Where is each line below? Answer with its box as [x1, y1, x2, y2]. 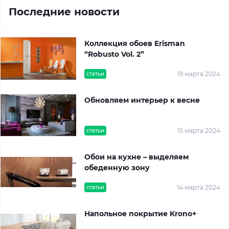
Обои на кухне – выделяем [84, 152, 189, 162]
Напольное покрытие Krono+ [84, 209, 196, 218]
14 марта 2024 [177, 183, 220, 191]
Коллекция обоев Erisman [84, 39, 185, 48]
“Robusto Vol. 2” [84, 50, 144, 59]
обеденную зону [84, 163, 150, 172]
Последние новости [9, 6, 120, 18]
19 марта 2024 [177, 70, 220, 78]
